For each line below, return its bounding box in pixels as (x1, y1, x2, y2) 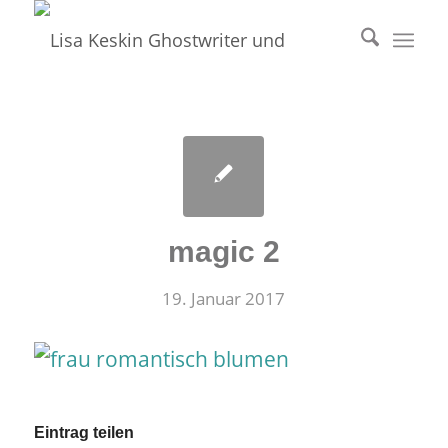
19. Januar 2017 (162, 287, 286, 310)
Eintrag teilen (33, 424, 134, 442)
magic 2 (167, 235, 280, 268)
